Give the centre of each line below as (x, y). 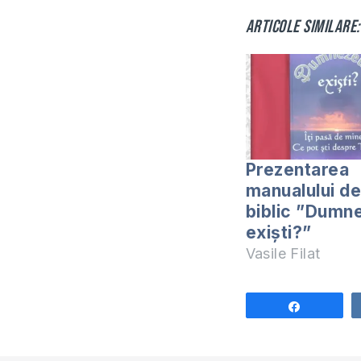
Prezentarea (297, 170)
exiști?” (278, 233)
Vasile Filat (283, 254)
